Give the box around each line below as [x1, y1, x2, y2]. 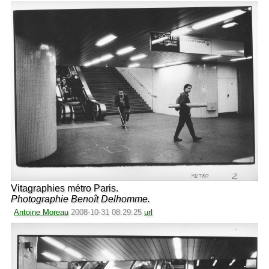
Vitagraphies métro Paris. [11, 183, 118, 194]
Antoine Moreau [14, 208, 68, 217]
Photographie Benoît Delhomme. [11, 194, 150, 205]
